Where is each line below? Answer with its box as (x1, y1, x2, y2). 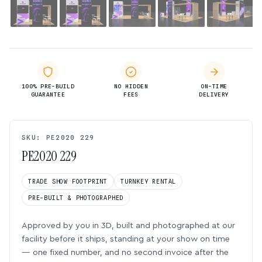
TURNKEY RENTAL (120, 178, 177, 185)
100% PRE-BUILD (21, 83, 75, 89)
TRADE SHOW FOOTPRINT (28, 178, 108, 185)
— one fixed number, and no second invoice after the (22, 248, 229, 257)
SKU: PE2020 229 (22, 133, 95, 142)
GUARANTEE (30, 91, 65, 98)
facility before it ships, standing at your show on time (22, 235, 230, 243)
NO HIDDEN (113, 83, 149, 89)
